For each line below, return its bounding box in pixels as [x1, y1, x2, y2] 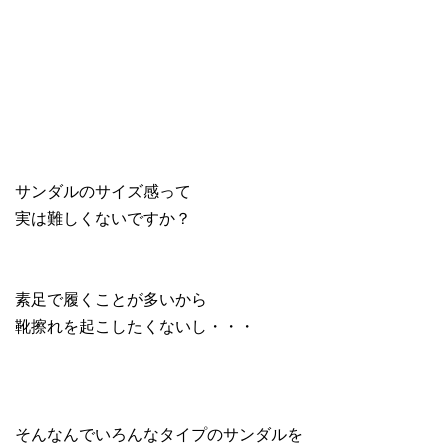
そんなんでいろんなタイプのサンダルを [15, 421, 303, 445]
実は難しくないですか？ [15, 205, 191, 229]
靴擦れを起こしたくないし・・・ [15, 313, 255, 337]
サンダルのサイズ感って [15, 178, 191, 202]
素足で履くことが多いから [15, 286, 207, 310]
